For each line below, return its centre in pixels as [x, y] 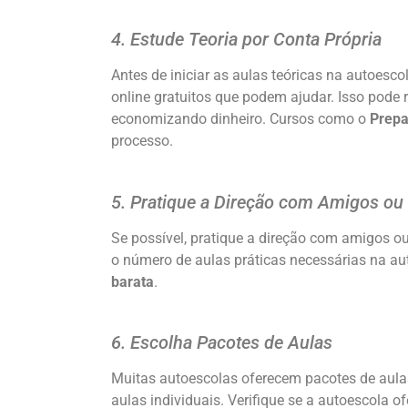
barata [133, 281]
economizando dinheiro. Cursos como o [240, 119]
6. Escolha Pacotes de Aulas [222, 342]
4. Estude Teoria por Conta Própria [246, 40]
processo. [144, 141]
